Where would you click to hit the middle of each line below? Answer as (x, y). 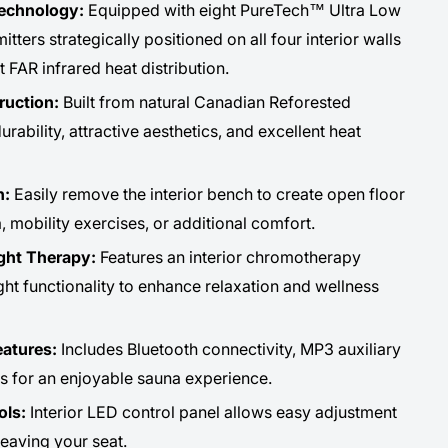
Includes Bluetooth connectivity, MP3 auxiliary (228, 348)
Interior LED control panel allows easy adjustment (213, 411)
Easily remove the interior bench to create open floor (207, 193)
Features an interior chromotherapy (230, 256)
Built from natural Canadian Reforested (206, 101)
